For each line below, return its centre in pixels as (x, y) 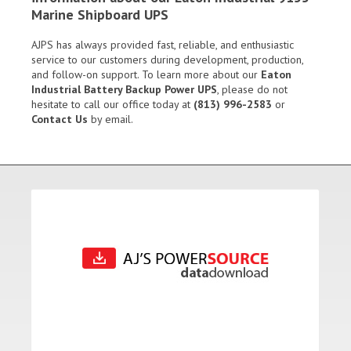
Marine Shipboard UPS (100, 15)
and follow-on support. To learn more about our (146, 75)
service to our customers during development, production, (167, 60)
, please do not (252, 90)
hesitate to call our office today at (112, 105)
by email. (110, 119)
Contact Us (60, 119)
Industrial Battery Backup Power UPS (124, 90)
